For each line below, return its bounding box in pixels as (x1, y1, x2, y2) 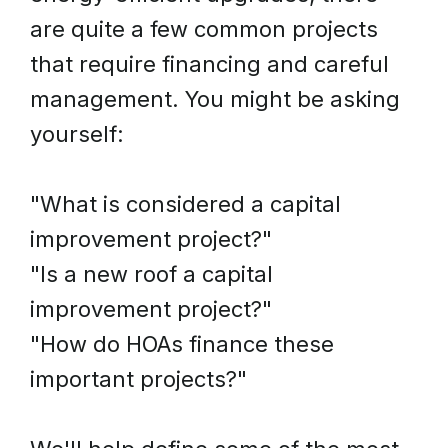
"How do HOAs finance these (30, 331, 334, 357)
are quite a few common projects (30, 16, 378, 42)
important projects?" (30, 366, 247, 392)
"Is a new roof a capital (30, 261, 273, 287)
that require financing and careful (30, 51, 389, 77)
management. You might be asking (30, 86, 400, 112)
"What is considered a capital (30, 191, 341, 217)
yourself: (30, 121, 124, 147)
